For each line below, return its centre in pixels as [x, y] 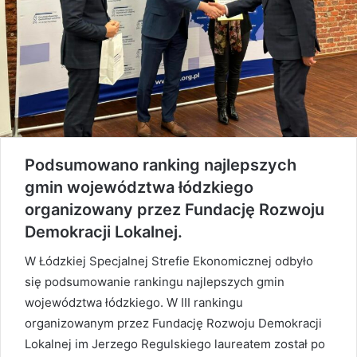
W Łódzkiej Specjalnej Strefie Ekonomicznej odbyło [169, 261]
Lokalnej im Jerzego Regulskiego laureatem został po [175, 343]
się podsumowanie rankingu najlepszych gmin [155, 281]
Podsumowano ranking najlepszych [161, 165]
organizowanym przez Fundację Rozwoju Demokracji [173, 323]
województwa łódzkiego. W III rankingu [134, 302]
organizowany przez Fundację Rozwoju [175, 209]
